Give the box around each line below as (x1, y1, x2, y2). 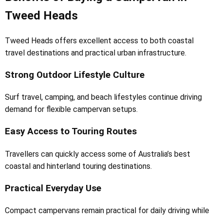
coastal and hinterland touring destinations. (5, 161, 152, 171)
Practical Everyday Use (5, 182, 101, 194)
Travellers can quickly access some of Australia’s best (5, 149, 190, 159)
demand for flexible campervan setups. (5, 105, 138, 114)
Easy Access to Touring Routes (5, 126, 137, 137)
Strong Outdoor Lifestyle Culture (5, 69, 145, 80)
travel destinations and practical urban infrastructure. (5, 48, 186, 58)
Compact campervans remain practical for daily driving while (5, 206, 209, 216)
